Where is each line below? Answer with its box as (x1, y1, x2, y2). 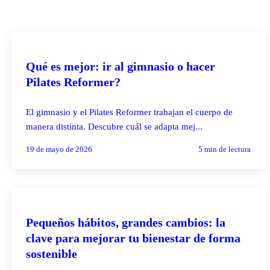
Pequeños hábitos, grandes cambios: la (25, 215, 225, 229)
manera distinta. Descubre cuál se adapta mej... (25, 121, 202, 131)
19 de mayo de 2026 (25, 144, 92, 154)
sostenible (25, 246, 77, 260)
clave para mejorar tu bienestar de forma (25, 231, 240, 245)
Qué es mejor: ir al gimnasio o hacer (25, 59, 215, 73)
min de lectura (202, 144, 251, 154)
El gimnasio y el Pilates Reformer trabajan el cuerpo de (25, 107, 233, 117)
